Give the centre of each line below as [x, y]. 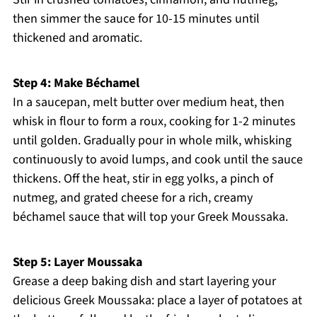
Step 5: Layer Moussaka [77, 263]
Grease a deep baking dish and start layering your [144, 282]
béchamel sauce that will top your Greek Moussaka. [150, 217]
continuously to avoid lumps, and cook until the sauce [157, 160]
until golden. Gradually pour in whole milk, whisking [152, 141]
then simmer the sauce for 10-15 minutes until [136, 19]
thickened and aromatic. [77, 38]
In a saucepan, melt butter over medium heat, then [148, 103]
